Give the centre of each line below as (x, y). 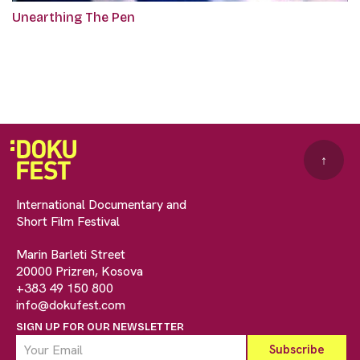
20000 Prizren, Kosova (80, 272)
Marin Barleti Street (71, 255)
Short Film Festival (68, 222)
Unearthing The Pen (74, 18)
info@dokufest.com (71, 305)
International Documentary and (101, 205)
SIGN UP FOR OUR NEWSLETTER (100, 327)
